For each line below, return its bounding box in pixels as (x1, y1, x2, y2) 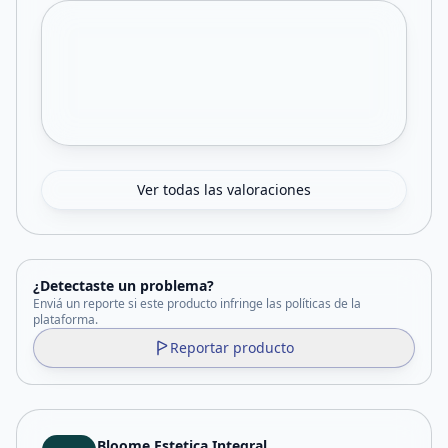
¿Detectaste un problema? (33, 276, 214, 295)
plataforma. (33, 311, 98, 328)
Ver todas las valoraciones (137, 180, 311, 199)
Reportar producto (170, 338, 294, 357)
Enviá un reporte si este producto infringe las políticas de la (33, 295, 361, 312)
